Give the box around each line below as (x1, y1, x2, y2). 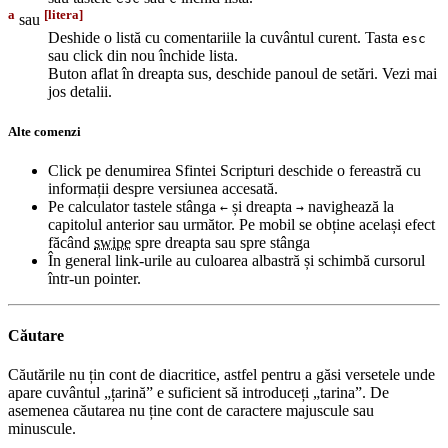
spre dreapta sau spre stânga (131, 233, 310, 251)
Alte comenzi (8, 123, 81, 139)
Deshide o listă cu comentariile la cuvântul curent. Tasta (48, 29, 402, 47)
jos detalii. (48, 83, 112, 101)
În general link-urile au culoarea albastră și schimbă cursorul (48, 251, 425, 269)
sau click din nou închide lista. (48, 47, 238, 65)
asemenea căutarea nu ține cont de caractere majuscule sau (8, 402, 374, 420)
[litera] (44, 7, 83, 23)
